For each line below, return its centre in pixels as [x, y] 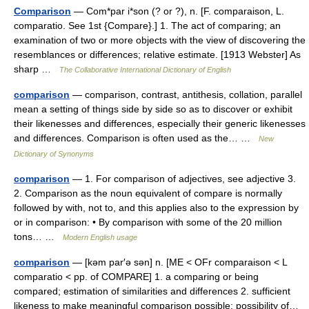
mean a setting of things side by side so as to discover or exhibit [153, 109]
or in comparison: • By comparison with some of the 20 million [148, 222]
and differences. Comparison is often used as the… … [136, 138]
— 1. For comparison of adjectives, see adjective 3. [183, 179]
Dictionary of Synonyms [54, 154]
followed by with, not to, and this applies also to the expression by [156, 208]
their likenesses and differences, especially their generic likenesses [160, 123]
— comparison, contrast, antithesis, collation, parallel [186, 94]
